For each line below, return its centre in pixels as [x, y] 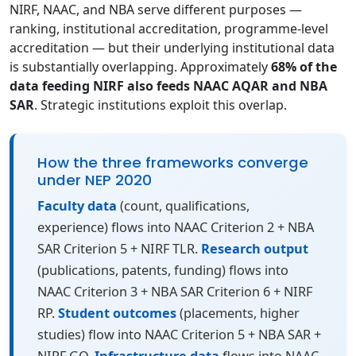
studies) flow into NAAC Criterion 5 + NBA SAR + [179, 335]
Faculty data [77, 206]
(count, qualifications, [183, 206]
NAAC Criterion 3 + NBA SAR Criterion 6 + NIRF [175, 292]
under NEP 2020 [95, 180]
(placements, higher [238, 313]
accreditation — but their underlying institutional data [172, 48]
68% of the [304, 67]
